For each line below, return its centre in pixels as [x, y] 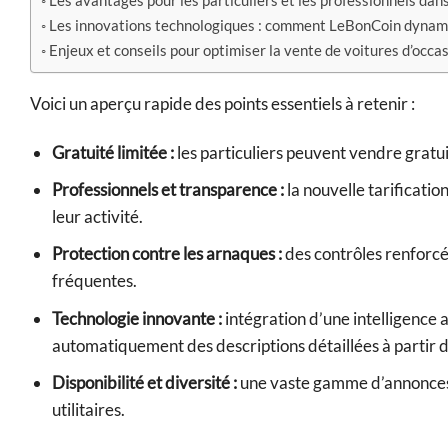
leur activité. [98, 217]
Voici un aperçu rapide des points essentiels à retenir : [222, 104]
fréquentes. [95, 281]
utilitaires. [89, 409]
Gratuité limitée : [113, 153]
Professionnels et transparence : [168, 190]
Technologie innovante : [137, 318]
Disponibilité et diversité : [145, 382]
